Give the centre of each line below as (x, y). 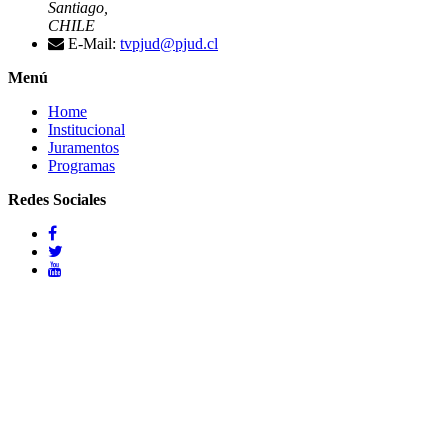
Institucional (86, 129)
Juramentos (83, 147)
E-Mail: (94, 43)
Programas (81, 165)
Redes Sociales (57, 199)
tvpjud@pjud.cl (169, 43)
